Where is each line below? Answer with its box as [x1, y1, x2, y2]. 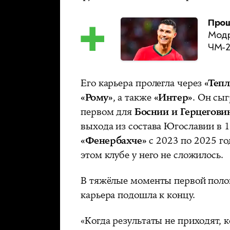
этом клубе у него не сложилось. [81, 148, 223, 162]
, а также [112, 91, 154, 105]
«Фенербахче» [81, 134, 147, 148]
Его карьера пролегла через [81, 76, 205, 90]
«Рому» [81, 91, 113, 105]
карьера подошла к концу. [81, 188, 195, 202]
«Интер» [154, 91, 193, 105]
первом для [81, 105, 135, 119]
